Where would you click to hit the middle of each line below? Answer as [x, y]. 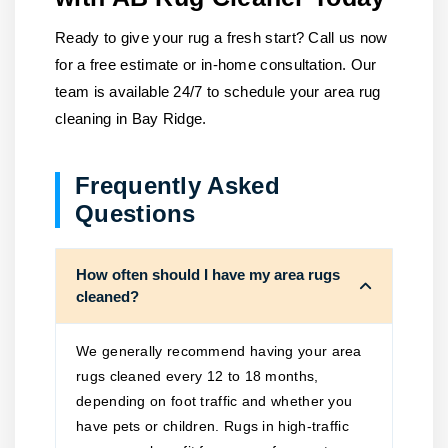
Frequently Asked [177, 185]
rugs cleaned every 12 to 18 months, [197, 376]
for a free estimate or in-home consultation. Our [216, 64]
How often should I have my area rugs [208, 274]
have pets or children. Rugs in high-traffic [212, 426]
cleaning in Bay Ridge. [131, 118]
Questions [135, 213]
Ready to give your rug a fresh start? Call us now [221, 37]
